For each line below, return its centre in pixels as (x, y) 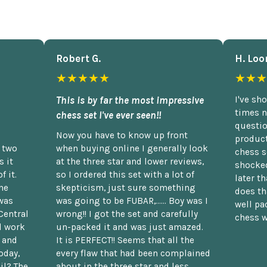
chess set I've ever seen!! (108, 115)
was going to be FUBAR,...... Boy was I (132, 201)
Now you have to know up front (122, 135)
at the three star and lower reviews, (130, 161)
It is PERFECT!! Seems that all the (125, 240)
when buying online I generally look (132, 148)
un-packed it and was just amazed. (130, 227)
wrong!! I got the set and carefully (127, 214)
